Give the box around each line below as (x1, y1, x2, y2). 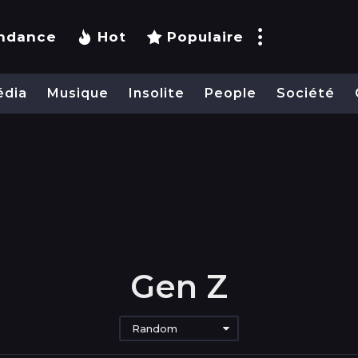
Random (132, 321, 177, 335)
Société (276, 86, 335, 101)
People (205, 86, 257, 101)
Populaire (167, 29, 244, 46)
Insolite (129, 86, 185, 101)
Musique (47, 86, 109, 101)
